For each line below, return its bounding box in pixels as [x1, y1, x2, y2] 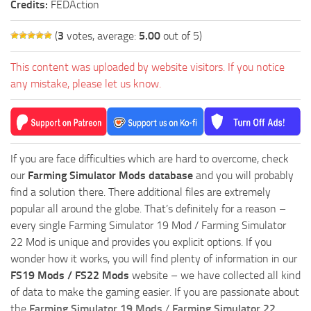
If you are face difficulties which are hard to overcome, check [10, 151, 289, 165]
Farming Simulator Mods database [28, 168, 193, 182]
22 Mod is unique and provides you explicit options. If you [10, 235, 271, 249]
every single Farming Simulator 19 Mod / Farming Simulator [10, 218, 286, 232]
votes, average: [64, 28, 139, 42]
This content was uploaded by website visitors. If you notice [10, 60, 285, 74]
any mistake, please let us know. [10, 76, 161, 90]
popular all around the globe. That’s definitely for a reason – [10, 201, 286, 215]
